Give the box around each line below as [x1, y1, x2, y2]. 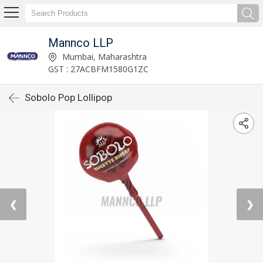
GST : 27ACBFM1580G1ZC [48, 63, 149, 75]
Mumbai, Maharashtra [59, 50, 147, 62]
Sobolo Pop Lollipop [25, 92, 112, 103]
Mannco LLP [48, 35, 113, 50]
